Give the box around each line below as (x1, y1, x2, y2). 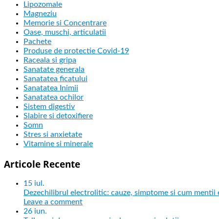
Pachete (23, 37, 51, 45)
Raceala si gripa (23, 56, 76, 64)
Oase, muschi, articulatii (23, 28, 106, 36)
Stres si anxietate (23, 130, 82, 138)
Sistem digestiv (23, 102, 75, 110)
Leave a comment (23, 198, 83, 206)
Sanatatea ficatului (23, 74, 88, 83)
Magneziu (23, 9, 57, 18)
